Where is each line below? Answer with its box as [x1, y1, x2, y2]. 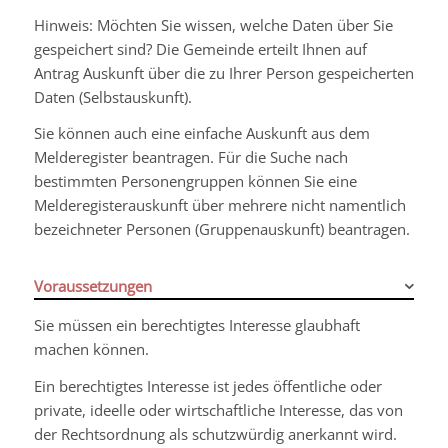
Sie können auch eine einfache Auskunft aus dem [33, 123, 370, 144]
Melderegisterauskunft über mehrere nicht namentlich [33, 195, 406, 216]
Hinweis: [33, 14, 97, 35]
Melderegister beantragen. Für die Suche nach [33, 147, 348, 168]
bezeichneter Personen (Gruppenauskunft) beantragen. [33, 219, 410, 240]
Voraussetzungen [33, 276, 152, 296]
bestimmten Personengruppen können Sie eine [33, 171, 357, 192]
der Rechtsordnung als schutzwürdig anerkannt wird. [33, 423, 397, 444]
